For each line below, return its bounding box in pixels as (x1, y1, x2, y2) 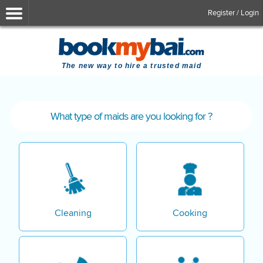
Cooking (173, 207, 208, 220)
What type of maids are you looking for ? (50, 109, 213, 123)
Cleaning (54, 207, 92, 220)
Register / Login (208, 8, 259, 18)
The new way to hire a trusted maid (62, 61, 201, 70)
